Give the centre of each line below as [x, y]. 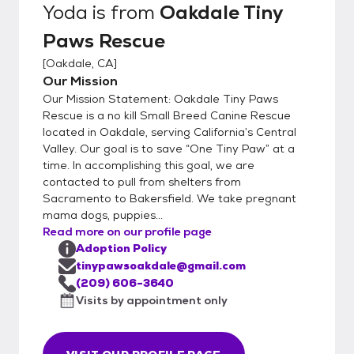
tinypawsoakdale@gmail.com [161, 265]
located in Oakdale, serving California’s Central [169, 132]
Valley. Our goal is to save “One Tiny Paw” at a [169, 148]
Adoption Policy [121, 248]
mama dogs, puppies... [103, 215]
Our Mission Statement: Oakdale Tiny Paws [160, 98]
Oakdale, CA [80, 63]
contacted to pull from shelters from [142, 181]
